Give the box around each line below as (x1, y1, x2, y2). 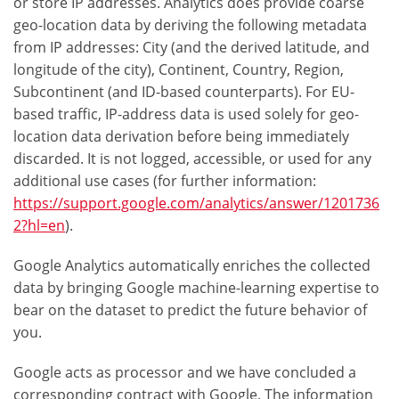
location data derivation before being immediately (13, 126, 349, 147)
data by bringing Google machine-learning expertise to (13, 278, 379, 298)
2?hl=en (13, 216, 65, 236)
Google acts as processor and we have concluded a (13, 362, 356, 383)
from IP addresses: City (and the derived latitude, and (13, 37, 370, 58)
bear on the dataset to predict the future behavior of (13, 300, 367, 321)
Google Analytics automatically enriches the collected (13, 256, 370, 276)
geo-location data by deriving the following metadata (13, 15, 367, 36)
